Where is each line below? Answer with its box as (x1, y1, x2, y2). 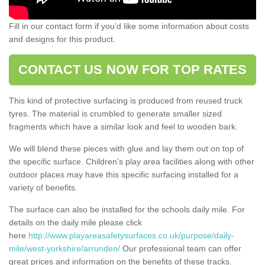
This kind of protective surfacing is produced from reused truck (9, 95, 243, 105)
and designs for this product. (9, 34, 115, 44)
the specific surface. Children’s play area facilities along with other (9, 156, 254, 166)
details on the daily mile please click (9, 217, 142, 227)
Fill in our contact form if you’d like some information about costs (9, 21, 249, 31)
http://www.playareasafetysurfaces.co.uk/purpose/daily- (28, 230, 234, 240)
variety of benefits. (9, 182, 77, 192)
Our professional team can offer (120, 243, 241, 253)
